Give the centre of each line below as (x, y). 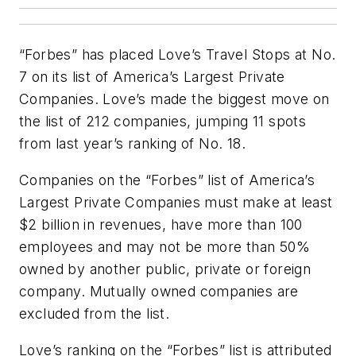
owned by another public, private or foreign (165, 269)
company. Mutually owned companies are (159, 291)
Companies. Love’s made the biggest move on (174, 99)
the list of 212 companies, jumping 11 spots (163, 122)
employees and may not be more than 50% (165, 246)
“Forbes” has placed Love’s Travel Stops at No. (178, 55)
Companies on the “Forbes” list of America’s (167, 180)
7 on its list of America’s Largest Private (152, 77)
